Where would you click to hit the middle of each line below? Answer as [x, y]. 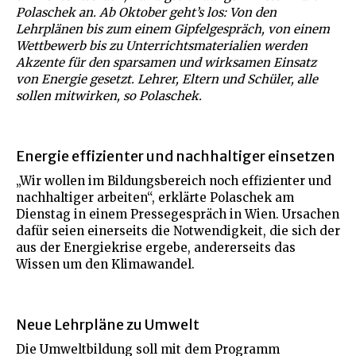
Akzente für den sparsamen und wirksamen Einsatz [166, 62]
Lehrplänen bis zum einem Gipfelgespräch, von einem [173, 29]
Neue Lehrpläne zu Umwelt [108, 324]
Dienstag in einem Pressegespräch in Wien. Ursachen [178, 214]
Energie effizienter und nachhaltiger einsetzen [176, 156]
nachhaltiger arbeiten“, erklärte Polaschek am [155, 197]
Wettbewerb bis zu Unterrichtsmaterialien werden [162, 45]
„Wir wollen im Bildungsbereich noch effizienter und [174, 180]
